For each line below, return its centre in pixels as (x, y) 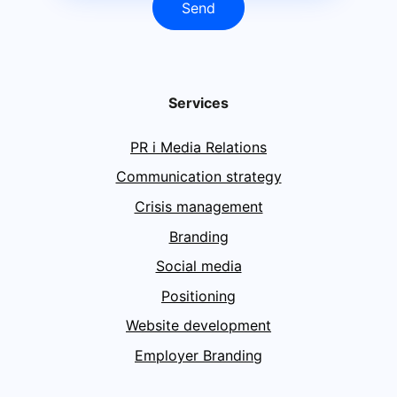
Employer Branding (198, 355)
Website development (198, 326)
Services (198, 102)
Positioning (198, 296)
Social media (198, 266)
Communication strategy (198, 177)
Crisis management (198, 206)
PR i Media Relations (198, 147)
